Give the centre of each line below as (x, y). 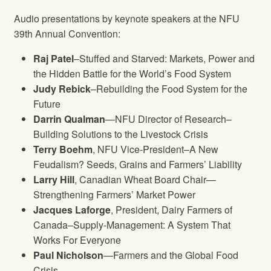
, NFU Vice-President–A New (155, 149)
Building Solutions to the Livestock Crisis (121, 134)
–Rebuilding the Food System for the (169, 89)
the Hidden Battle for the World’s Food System (132, 73)
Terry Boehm (63, 149)
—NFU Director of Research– (168, 119)
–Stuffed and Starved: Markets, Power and (164, 58)
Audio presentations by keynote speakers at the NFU (127, 18)
